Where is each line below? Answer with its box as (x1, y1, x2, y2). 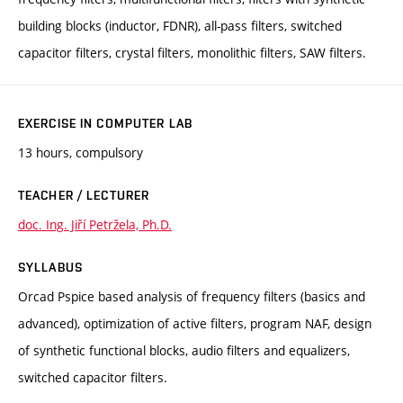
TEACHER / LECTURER (18, 187, 150, 202)
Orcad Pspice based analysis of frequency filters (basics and (18, 287, 365, 305)
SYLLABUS (18, 259, 83, 274)
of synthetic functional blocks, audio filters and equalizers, (18, 341, 350, 359)
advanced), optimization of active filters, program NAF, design (18, 314, 372, 332)
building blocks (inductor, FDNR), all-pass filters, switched (18, 16, 342, 34)
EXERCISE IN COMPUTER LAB (18, 115, 193, 130)
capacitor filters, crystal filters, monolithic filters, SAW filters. (18, 43, 366, 61)
